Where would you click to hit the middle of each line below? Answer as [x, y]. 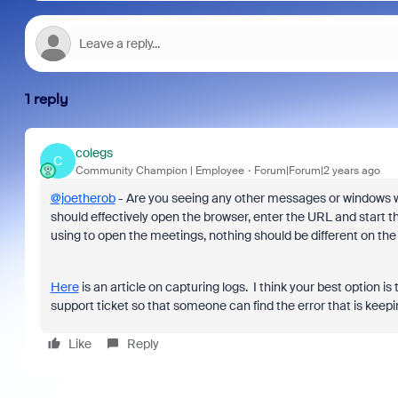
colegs [94, 152]
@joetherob [83, 198]
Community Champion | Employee [159, 170]
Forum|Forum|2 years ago [317, 170]
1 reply [46, 99]
